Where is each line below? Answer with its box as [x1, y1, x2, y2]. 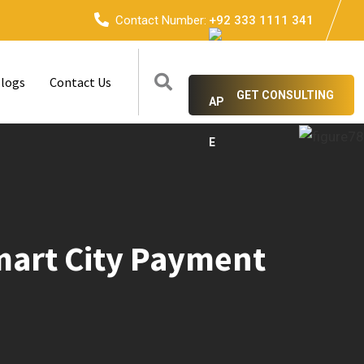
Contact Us [50, 74, 111, 90]
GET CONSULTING [236, 89, 334, 102]
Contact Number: [115, 13, 206, 28]
